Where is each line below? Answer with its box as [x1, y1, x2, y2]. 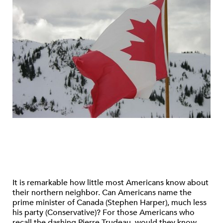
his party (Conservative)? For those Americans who [12, 207, 195, 219]
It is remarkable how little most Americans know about [12, 177, 209, 189]
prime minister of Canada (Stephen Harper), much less [12, 197, 207, 209]
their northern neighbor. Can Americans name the [12, 187, 192, 199]
